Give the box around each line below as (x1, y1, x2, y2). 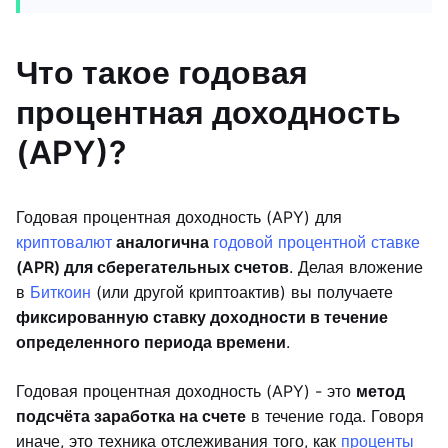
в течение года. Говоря (246, 406, 424, 426)
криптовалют (16, 232, 112, 252)
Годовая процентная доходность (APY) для (16, 207, 342, 227)
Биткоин (30, 282, 91, 302)
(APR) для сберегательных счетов (16, 257, 289, 277)
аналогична (112, 232, 213, 252)
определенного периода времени (16, 332, 286, 352)
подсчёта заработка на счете (16, 406, 246, 426)
